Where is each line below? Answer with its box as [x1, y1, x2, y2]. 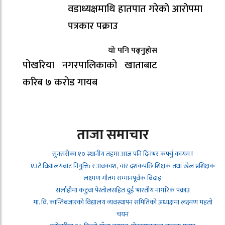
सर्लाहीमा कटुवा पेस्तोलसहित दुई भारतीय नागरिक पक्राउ [55, 184, 190, 196]
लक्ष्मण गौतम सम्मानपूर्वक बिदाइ [83, 172, 162, 184]
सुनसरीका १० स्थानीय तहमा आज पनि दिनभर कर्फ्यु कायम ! [52, 148, 193, 160]
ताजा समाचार [76, 123, 149, 147]
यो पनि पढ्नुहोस [108, 43, 157, 57]
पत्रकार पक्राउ [68, 17, 118, 35]
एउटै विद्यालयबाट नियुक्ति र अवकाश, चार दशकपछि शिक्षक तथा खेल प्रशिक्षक [30, 160, 215, 172]
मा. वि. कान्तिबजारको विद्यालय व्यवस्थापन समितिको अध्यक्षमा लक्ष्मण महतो [33, 196, 212, 208]
